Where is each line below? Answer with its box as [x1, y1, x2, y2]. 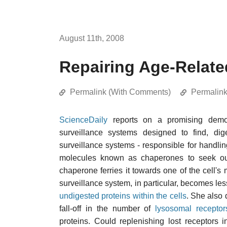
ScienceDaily [59, 116, 107, 124]
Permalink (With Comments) [70, 88, 171, 96]
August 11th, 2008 [59, 34, 124, 43]
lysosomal [155, 204, 192, 213]
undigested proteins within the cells [59, 192, 186, 200]
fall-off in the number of [59, 204, 156, 213]
